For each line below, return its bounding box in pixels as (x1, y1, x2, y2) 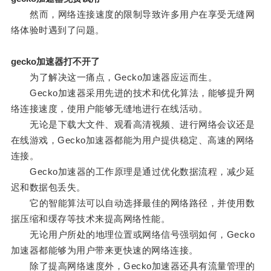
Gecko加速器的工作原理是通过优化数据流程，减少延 (10, 166, 255, 177)
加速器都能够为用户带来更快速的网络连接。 (10, 245, 198, 256)
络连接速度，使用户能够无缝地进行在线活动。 (10, 103, 208, 114)
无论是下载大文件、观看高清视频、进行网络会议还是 (10, 119, 255, 130)
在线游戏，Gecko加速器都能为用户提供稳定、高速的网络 (10, 135, 255, 146)
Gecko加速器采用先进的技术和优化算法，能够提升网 (10, 88, 255, 99)
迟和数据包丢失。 (10, 182, 86, 193)
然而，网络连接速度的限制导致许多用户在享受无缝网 (10, 9, 255, 20)
